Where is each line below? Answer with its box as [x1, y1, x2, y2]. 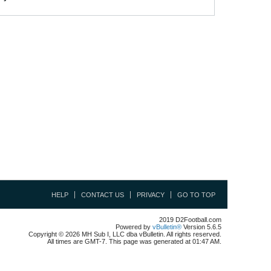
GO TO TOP [177, 191, 215, 198]
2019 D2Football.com [159, 216, 221, 223]
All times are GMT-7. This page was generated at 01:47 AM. [47, 238, 221, 245]
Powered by [116, 223, 152, 230]
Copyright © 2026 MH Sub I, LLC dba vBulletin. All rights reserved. [28, 230, 221, 238]
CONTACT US [81, 191, 124, 198]
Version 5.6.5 [181, 223, 221, 230]
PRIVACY [137, 191, 165, 198]
